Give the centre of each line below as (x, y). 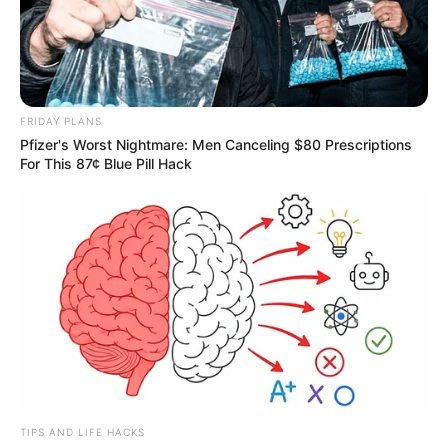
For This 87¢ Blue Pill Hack (106, 164)
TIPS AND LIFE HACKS (82, 432)
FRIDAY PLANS (61, 121)
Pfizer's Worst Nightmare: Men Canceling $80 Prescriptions (216, 145)
